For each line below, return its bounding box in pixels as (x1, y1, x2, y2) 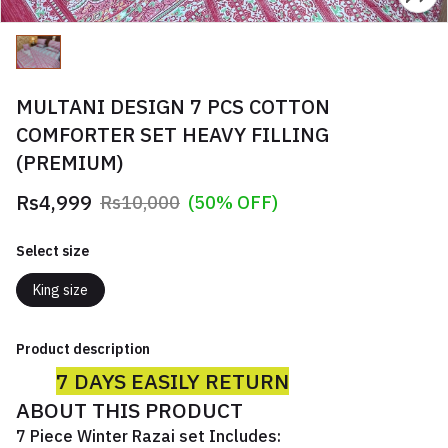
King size (33, 280, 88, 299)
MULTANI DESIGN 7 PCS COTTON (16, 92, 330, 120)
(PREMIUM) (16, 148, 124, 176)
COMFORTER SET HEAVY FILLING (16, 120, 329, 148)
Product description (16, 339, 150, 358)
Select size (16, 241, 89, 260)
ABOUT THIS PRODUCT (16, 395, 243, 424)
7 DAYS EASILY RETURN (56, 366, 289, 395)
